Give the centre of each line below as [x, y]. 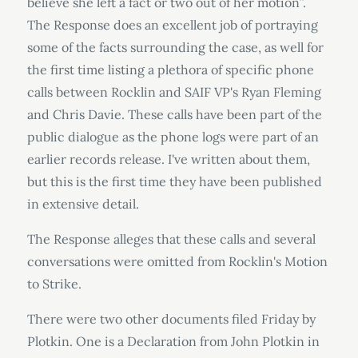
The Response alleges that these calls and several [171, 239]
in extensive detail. [83, 204]
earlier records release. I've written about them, [168, 159]
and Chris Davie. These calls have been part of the [174, 114]
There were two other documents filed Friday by [171, 319]
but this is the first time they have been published [174, 181]
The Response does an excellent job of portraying [172, 25]
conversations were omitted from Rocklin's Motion [177, 261]
